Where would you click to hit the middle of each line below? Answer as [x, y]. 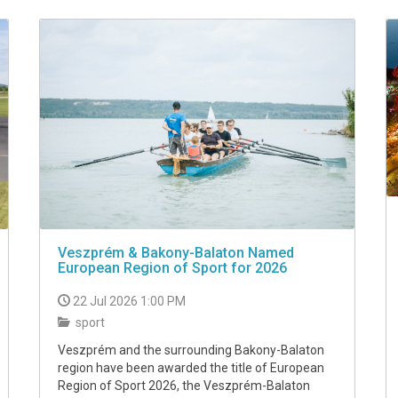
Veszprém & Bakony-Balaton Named [176, 253]
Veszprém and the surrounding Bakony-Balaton [191, 350]
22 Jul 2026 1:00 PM [129, 301]
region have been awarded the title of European [191, 368]
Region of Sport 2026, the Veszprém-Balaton [184, 386]
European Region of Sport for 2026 [172, 268]
